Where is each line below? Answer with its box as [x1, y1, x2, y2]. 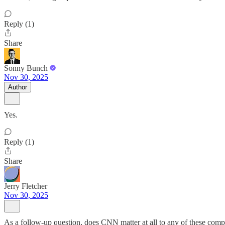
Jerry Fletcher [4, 182, 47, 190]
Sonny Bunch [4, 64, 48, 72]
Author [8, 83, 27, 91]
